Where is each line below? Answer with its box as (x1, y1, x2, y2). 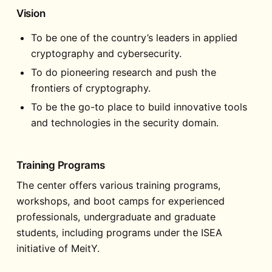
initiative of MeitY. (16, 242, 100, 254)
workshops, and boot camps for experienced (16, 194, 225, 207)
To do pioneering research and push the (31, 66, 217, 78)
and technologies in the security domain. (31, 116, 219, 129)
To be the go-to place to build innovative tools (31, 100, 248, 113)
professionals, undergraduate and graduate (16, 210, 216, 223)
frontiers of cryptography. (31, 81, 151, 94)
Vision (16, 7, 46, 19)
